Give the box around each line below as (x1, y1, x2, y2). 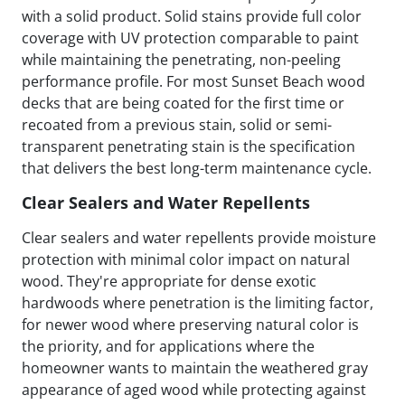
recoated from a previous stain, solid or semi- (22, 115, 332, 136)
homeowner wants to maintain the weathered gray (22, 358, 368, 379)
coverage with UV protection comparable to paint (22, 28, 359, 49)
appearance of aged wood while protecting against (22, 380, 366, 400)
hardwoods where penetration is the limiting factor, (22, 293, 373, 314)
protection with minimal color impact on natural (22, 250, 350, 270)
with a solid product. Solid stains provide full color (22, 6, 362, 27)
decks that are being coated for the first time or (22, 93, 344, 114)
